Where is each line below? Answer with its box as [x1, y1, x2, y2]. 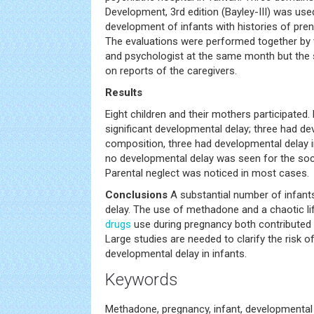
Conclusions [105, 189, 168, 201]
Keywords [105, 270, 178, 289]
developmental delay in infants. [105, 247, 247, 260]
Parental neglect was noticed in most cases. [105, 167, 309, 179]
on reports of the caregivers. [105, 64, 237, 77]
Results [105, 86, 142, 99]
